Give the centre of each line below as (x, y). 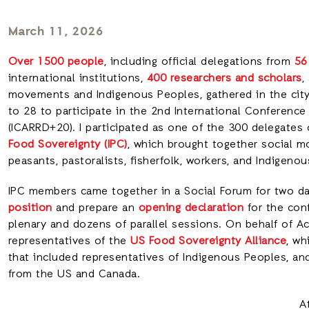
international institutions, (77, 79)
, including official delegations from (199, 62)
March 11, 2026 (56, 32)
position (30, 208)
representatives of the (69, 241)
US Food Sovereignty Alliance (208, 241)
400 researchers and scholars (224, 79)
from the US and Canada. (74, 275)
